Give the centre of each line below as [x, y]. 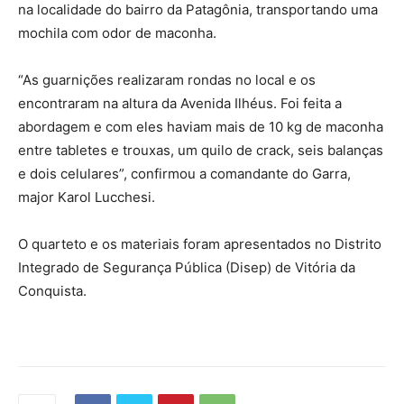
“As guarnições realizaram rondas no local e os [167, 79]
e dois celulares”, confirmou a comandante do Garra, [184, 173]
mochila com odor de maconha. [117, 32]
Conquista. [52, 290]
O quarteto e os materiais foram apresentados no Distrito [200, 243]
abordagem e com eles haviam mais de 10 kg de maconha [201, 126]
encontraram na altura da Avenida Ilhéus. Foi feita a [180, 103]
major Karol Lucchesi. [87, 197]
